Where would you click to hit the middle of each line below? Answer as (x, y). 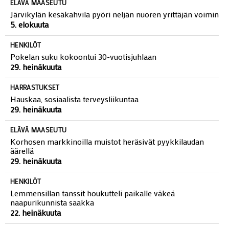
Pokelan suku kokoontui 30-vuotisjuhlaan (83, 76)
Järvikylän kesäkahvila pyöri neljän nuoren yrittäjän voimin (114, 33)
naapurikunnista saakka (52, 221)
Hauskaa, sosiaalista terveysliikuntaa (74, 118)
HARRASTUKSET (35, 106)
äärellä (22, 170)
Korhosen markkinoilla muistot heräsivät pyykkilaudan (107, 161)
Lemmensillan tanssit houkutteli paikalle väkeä (93, 212)
